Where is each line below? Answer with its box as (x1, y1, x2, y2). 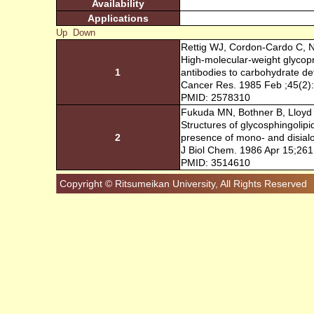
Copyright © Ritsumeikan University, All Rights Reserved (59, 178, 307, 189)
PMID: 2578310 (180, 92, 250, 103)
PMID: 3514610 (180, 157, 250, 168)
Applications (87, 13, 149, 24)
